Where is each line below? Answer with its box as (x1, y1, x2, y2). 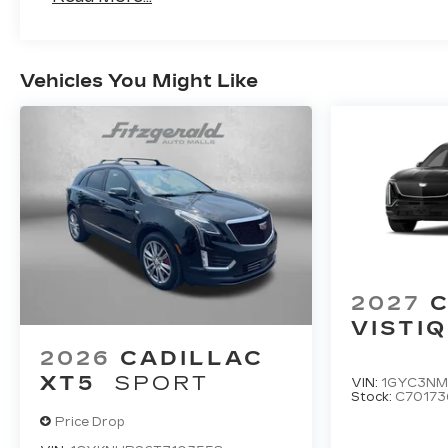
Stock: (350, 390, 395, 405)
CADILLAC (120, 346, 264, 371)
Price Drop (55, 414, 125, 429)
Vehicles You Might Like (20, 70, 258, 93)
